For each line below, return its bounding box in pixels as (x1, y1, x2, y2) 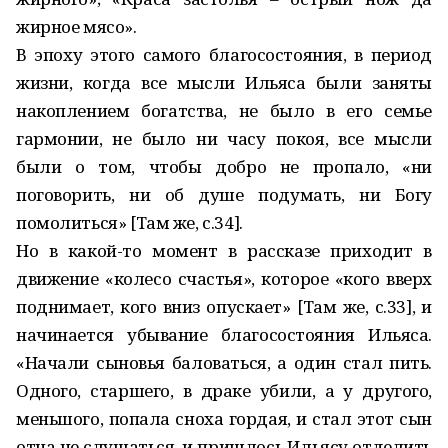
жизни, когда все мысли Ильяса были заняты (16, 71, 432, 94)
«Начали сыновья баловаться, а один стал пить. (16, 351, 432, 374)
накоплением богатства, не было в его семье (16, 99, 432, 122)
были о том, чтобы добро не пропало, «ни (16, 155, 432, 178)
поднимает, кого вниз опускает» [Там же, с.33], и (16, 295, 432, 318)
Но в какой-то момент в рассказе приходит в (16, 239, 432, 262)
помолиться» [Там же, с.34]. (16, 211, 243, 234)
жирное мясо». (16, 15, 137, 38)
